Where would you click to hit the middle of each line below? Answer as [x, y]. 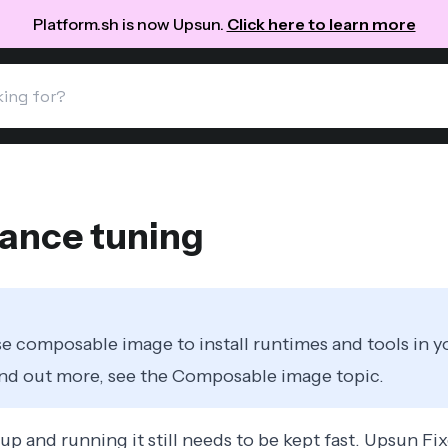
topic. [357, 376]
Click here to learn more [321, 24]
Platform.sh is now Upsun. [129, 24]
